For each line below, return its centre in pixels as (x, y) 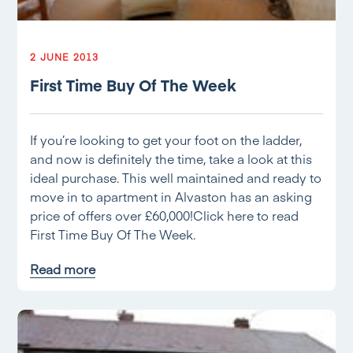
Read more (63, 269)
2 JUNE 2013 (65, 57)
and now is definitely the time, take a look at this (171, 158)
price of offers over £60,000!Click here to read (165, 215)
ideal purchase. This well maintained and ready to (176, 177)
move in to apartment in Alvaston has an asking (171, 196)
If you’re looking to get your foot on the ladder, (166, 139)
